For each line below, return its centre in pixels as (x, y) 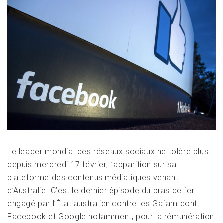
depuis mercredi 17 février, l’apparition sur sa (92, 164)
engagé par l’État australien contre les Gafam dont (103, 203)
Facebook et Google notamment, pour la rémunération (111, 216)
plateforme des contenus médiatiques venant (93, 177)
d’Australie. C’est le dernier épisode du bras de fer (101, 190)
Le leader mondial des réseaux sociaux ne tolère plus (108, 151)
